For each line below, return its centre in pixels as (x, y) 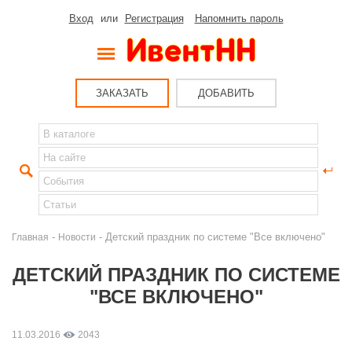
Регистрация (154, 18)
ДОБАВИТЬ (226, 93)
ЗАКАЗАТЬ (122, 93)
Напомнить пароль (239, 18)
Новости (77, 237)
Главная (30, 237)
